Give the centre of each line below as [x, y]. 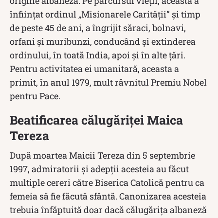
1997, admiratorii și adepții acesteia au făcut [99, 169]
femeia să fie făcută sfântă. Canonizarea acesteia [108, 196]
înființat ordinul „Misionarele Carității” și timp [105, 14]
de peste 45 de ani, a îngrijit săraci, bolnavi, [98, 27]
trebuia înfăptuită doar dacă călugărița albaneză [108, 209]
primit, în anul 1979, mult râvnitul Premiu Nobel [108, 82]
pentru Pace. [35, 96]
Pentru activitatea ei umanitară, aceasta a [94, 68]
